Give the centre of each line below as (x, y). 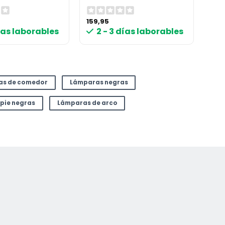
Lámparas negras (99, 83)
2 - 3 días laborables (140, 32)
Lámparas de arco (87, 103)
